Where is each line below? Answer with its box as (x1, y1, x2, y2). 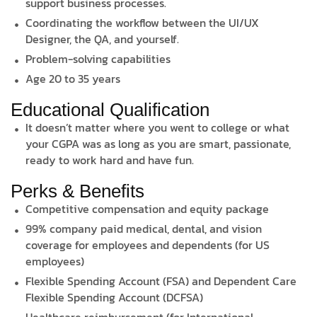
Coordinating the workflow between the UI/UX (25, 14, 260, 32)
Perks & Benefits (11, 180, 144, 202)
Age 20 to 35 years (25, 70, 121, 88)
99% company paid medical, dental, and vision (25, 220, 263, 238)
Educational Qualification (11, 99, 209, 121)
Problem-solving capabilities (25, 50, 171, 68)
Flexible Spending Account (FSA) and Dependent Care (25, 272, 297, 290)
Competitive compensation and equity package (25, 200, 270, 218)
